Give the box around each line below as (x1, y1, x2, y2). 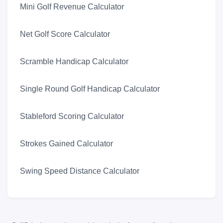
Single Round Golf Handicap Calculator (20, 85, 160, 94)
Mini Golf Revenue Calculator (20, 2, 124, 11)
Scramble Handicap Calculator (20, 57, 128, 66)
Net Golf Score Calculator (20, 30, 110, 39)
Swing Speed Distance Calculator (20, 167, 139, 176)
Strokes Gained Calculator (20, 139, 113, 148)
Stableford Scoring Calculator (20, 112, 124, 121)
